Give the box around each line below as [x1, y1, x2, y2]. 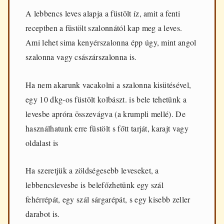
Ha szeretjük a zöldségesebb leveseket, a [25, 165, 159, 176]
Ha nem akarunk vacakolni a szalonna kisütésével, [25, 79, 191, 90]
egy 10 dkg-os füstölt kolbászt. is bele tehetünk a [25, 93, 187, 104]
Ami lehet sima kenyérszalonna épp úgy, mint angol [25, 37, 196, 47]
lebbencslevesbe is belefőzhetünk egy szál [25, 179, 164, 190]
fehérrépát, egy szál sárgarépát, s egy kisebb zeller [25, 194, 190, 205]
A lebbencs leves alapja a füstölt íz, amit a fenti [25, 8, 180, 18]
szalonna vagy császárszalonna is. [25, 51, 137, 62]
